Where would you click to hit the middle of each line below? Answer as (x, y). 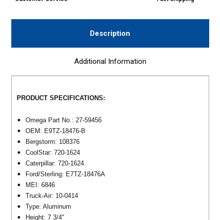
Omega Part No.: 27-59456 (63, 120)
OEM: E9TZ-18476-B (55, 131)
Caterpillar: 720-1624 (55, 163)
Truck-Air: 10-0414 (52, 195)
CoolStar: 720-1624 (54, 152)
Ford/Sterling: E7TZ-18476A (65, 174)
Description (110, 33)
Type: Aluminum (49, 206)
